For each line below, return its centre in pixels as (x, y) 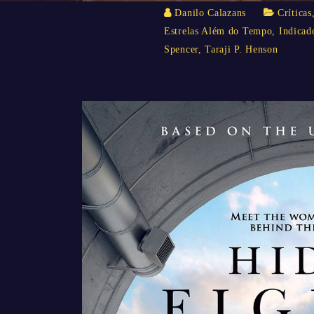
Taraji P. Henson (241, 49)
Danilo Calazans (210, 13)
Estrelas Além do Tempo (218, 31)
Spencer (181, 49)
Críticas (295, 13)
